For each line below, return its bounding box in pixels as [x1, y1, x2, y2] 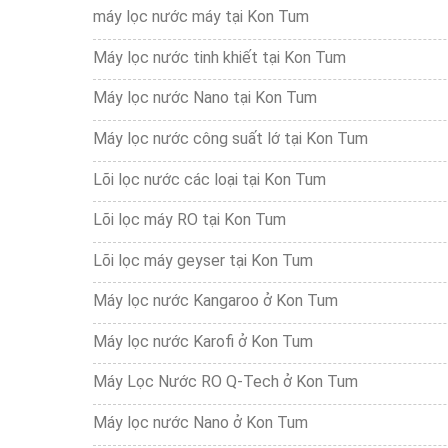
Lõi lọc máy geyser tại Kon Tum [92, 250, 313, 270]
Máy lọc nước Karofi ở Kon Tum [92, 331, 313, 351]
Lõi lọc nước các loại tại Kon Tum [92, 169, 326, 189]
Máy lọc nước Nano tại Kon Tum [92, 88, 317, 108]
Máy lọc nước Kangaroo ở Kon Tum [92, 291, 338, 311]
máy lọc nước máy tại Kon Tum [92, 7, 309, 27]
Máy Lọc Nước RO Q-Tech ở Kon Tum [92, 372, 358, 392]
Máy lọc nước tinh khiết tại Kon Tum [92, 47, 346, 67]
